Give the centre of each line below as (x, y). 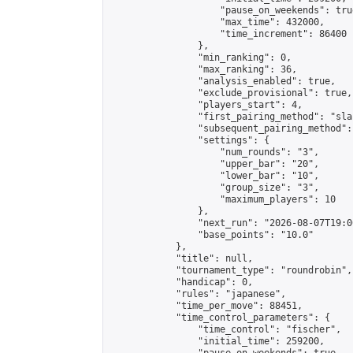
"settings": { (190, 140)
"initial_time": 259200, (217, 341)
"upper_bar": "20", (214, 164)
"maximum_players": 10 (223, 199)
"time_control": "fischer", (225, 329)
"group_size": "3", (214, 188)
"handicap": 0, (181, 282)
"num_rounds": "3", (214, 152)
